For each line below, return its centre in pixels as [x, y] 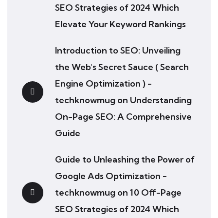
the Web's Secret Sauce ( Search [122, 67]
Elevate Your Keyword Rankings [120, 24]
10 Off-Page [156, 192]
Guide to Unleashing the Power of [125, 159]
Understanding [161, 100]
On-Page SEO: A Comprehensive [123, 116]
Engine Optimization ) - [103, 83]
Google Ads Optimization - [111, 176]
